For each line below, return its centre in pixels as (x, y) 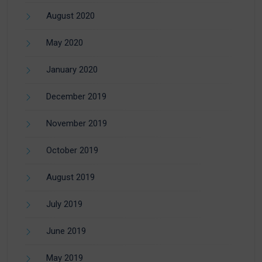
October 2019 (72, 151)
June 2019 (66, 231)
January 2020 (72, 70)
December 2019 (76, 97)
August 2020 (70, 16)
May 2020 (65, 43)
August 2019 (70, 177)
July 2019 (64, 204)
